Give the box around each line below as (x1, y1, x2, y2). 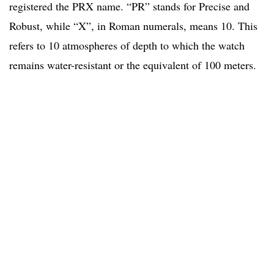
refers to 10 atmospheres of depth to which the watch (9, 38, 245, 53)
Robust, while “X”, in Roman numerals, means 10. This (9, 18, 257, 34)
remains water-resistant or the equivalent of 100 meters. (9, 57, 256, 73)
